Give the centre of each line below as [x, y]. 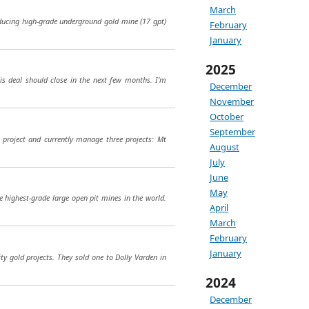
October [227, 117]
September [232, 132]
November [232, 101]
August [225, 147]
